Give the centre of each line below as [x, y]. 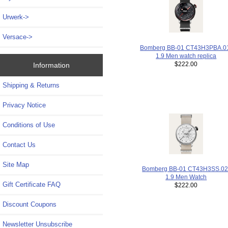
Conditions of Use [29, 125]
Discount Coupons [30, 204]
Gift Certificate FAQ [32, 184]
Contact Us [19, 145]
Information [51, 65]
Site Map [16, 164]
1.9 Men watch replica [186, 55]
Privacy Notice [24, 105]
